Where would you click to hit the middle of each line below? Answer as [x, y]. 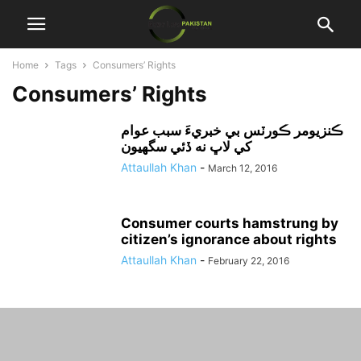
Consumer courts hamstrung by [230, 223]
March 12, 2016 [243, 168]
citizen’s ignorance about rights [229, 239]
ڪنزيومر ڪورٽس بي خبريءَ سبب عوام [232, 131]
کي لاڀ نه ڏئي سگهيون [186, 147]
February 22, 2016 [249, 261]
